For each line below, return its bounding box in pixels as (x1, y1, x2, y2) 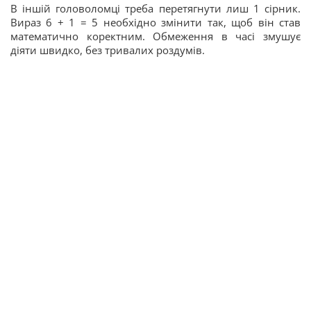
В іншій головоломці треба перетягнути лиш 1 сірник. (10, 1, 301, 15)
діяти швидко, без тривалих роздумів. (10, 43, 208, 57)
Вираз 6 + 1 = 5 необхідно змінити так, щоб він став (10, 15, 301, 29)
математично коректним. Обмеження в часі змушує (10, 29, 301, 43)
